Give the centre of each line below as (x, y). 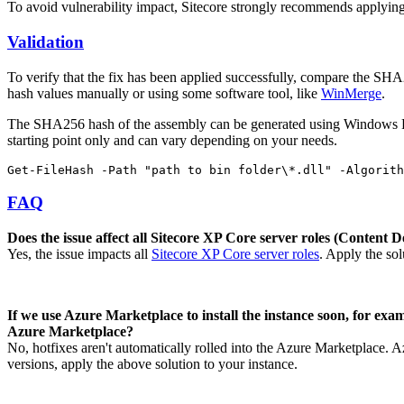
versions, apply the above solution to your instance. (152, 364)
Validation (46, 41)
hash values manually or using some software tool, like (164, 93)
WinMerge (351, 93)
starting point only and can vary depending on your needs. (172, 140)
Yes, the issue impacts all (79, 254)
